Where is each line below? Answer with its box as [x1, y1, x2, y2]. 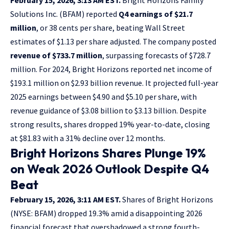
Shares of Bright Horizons [121, 194, 213, 204]
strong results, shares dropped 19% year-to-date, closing [10, 119, 210, 129]
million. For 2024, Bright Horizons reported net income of [10, 63, 212, 74]
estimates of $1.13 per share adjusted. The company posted [10, 36, 216, 47]
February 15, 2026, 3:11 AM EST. [10, 194, 121, 204]
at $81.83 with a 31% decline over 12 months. [10, 132, 165, 143]
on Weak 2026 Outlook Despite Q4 [10, 161, 209, 176]
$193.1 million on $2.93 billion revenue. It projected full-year [10, 77, 218, 88]
